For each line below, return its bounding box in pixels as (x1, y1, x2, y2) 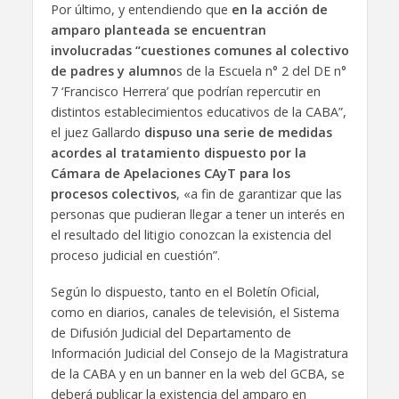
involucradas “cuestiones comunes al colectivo (50, 42, 349, 60)
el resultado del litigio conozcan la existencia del (50, 226, 331, 244)
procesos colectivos (50, 185, 176, 203)
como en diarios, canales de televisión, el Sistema (50, 303, 339, 321)
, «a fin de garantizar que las (175, 185, 342, 203)
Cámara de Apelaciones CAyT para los (50, 165, 290, 183)
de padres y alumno (50, 62, 176, 80)
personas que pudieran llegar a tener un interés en (50, 206, 345, 224)
